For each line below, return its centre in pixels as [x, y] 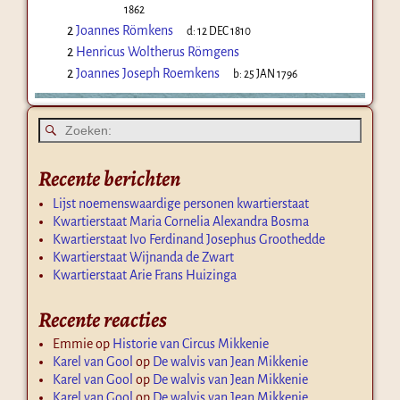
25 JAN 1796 [271, 74]
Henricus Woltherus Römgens [157, 51]
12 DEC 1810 [225, 31]
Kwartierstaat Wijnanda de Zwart [143, 257]
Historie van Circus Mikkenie [191, 344]
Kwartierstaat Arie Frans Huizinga [145, 275]
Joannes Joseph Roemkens [147, 73]
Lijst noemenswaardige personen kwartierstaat [181, 203]
